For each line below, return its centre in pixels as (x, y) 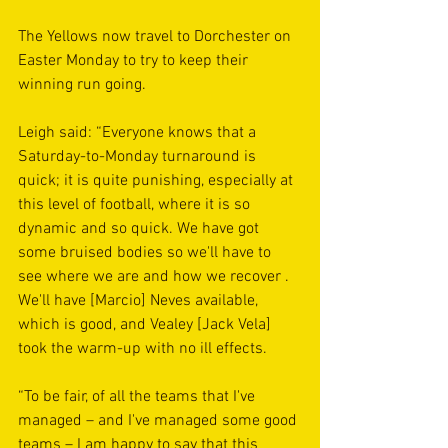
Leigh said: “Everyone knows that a (139, 132)
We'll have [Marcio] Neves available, (140, 300)
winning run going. (82, 84)
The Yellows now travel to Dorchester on (156, 36)
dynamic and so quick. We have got (140, 228)
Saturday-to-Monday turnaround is (139, 156)
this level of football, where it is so (136, 204)
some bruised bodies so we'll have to (146, 252)
